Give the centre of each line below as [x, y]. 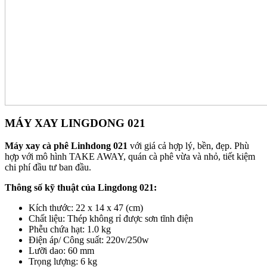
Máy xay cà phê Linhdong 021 [66, 146]
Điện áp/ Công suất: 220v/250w [89, 240]
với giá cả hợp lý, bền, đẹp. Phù [188, 146]
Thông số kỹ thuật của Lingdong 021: [81, 188]
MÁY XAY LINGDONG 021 [75, 123]
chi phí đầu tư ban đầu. [48, 167]
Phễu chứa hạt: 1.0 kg [70, 229]
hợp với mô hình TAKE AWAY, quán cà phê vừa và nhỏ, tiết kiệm [130, 157]
